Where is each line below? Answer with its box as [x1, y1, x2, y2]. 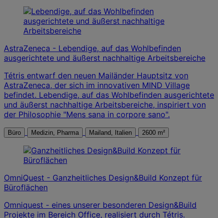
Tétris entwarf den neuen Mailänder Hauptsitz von [4, 70, 188, 80]
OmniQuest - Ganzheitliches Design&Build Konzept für [4, 172, 202, 182]
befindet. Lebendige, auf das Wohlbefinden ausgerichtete [4, 90, 214, 100]
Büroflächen [4, 182, 48, 192]
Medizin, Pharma [31, 128, 79, 136]
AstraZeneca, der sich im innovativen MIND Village [4, 80, 190, 90]
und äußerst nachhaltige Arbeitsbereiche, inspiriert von [4, 99, 206, 109]
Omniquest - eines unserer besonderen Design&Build [4, 200, 197, 210]
